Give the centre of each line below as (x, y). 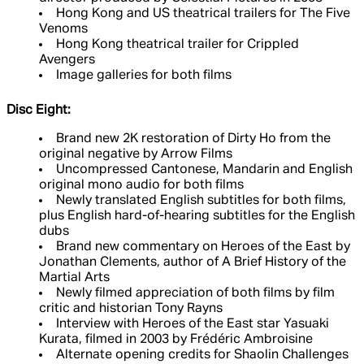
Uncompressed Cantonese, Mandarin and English (204, 170)
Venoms (63, 30)
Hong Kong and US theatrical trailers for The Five (203, 14)
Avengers (67, 61)
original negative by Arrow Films (136, 155)
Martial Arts (74, 278)
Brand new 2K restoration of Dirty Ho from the (193, 139)
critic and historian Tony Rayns (131, 309)
